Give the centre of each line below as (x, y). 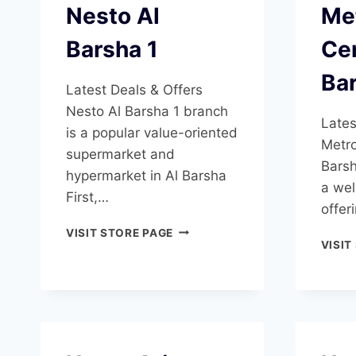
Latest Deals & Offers (134, 89)
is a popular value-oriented (152, 132)
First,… (87, 197)
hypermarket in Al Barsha (146, 175)
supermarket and (120, 154)
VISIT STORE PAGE (120, 232)
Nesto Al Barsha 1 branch (147, 111)
